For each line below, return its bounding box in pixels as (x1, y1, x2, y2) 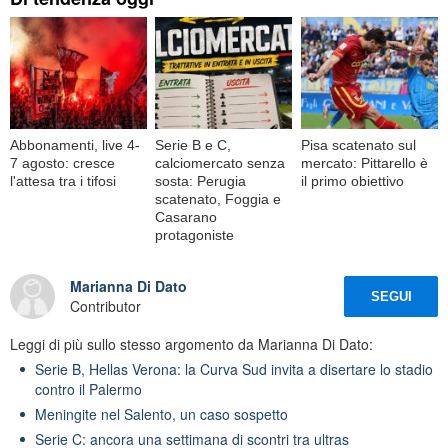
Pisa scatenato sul (300, 136, 416, 153)
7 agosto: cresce (10, 154, 115, 171)
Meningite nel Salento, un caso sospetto (35, 403, 288, 424)
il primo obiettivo (300, 172, 404, 189)
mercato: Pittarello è (300, 154, 428, 171)
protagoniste (155, 226, 235, 243)
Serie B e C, (155, 136, 232, 153)
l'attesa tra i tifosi (10, 172, 116, 189)
